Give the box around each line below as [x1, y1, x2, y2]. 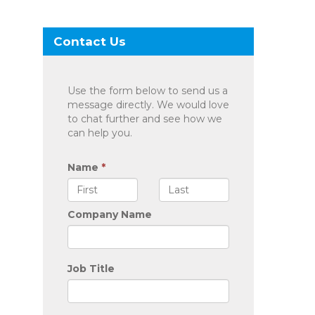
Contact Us [53, 34, 126, 49]
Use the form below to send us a [67, 84, 228, 97]
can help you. [67, 127, 132, 139]
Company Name [67, 208, 152, 221]
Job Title [67, 262, 115, 275]
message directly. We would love [67, 98, 229, 111]
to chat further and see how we [67, 112, 222, 125]
